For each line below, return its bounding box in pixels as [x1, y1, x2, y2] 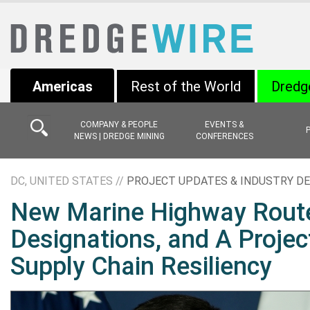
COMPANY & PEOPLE [80, 119, 158, 129]
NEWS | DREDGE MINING [73, 131, 165, 141]
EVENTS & [205, 119, 244, 129]
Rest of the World [131, 78, 241, 95]
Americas [32, 78, 93, 95]
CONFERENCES [195, 131, 253, 141]
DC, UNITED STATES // [10, 174, 127, 188]
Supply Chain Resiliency [10, 252, 272, 281]
